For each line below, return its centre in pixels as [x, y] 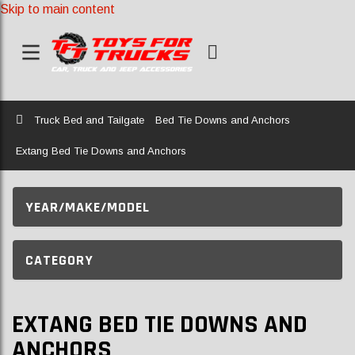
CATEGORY [59, 260]
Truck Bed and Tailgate [89, 120]
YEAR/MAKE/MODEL [88, 207]
